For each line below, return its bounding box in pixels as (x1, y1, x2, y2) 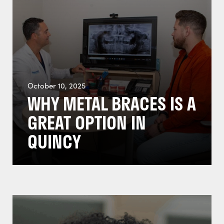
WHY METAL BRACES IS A (27, 90, 196, 117)
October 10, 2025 (27, 80, 85, 90)
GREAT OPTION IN (27, 109, 146, 136)
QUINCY (27, 128, 81, 155)
